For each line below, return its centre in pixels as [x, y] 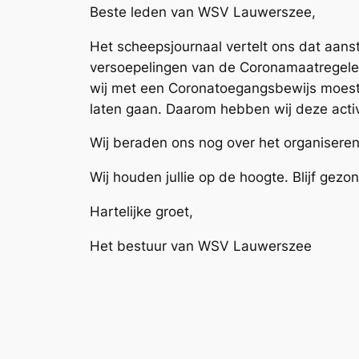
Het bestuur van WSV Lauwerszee [203, 246]
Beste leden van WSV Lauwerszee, [203, 12]
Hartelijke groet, [141, 211]
